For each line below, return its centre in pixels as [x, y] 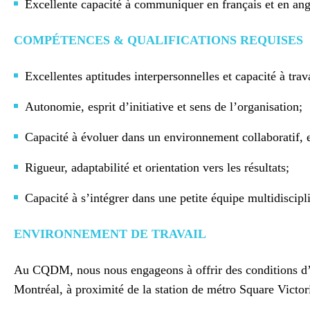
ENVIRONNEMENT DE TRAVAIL [110, 234]
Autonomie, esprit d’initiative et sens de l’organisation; [164, 107]
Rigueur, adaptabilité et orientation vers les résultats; [157, 167]
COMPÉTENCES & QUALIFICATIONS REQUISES [158, 40]
